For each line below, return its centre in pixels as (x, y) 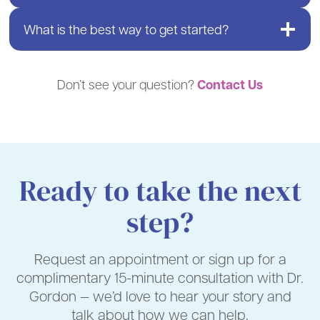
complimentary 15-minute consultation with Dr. (160, 277)
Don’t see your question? (127, 84)
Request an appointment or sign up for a (160, 259)
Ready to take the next (160, 192)
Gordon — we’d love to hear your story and (160, 296)
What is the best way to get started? (126, 29)
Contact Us (230, 84)
